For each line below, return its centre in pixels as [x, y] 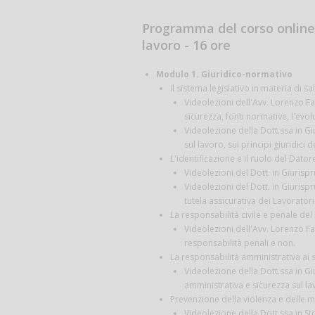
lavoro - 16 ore [186, 45]
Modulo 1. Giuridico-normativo [224, 74]
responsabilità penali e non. [240, 243]
